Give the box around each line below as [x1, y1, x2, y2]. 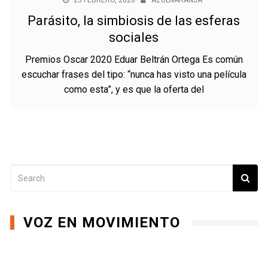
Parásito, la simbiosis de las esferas [28, 13, 240, 28]
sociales [109, 30, 159, 45]
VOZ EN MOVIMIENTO [23, 214, 181, 231]
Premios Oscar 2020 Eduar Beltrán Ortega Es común [25, 54, 243, 65]
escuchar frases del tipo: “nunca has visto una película [21, 69, 246, 80]
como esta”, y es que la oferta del [63, 84, 204, 95]
